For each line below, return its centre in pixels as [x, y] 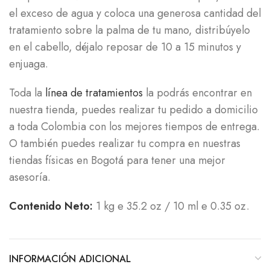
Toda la [27, 93]
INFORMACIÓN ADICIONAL [70, 259]
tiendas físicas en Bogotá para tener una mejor [117, 160]
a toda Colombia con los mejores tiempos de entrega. [134, 127]
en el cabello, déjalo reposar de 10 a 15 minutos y [125, 47]
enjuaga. [29, 64]
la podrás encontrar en [197, 93]
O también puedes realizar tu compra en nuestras [125, 143]
